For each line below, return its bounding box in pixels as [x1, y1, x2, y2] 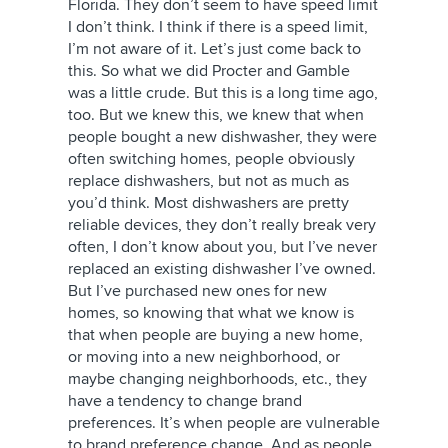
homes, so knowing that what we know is [68, 303, 354, 323]
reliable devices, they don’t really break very [68, 215, 376, 235]
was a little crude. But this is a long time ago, [68, 83, 378, 103]
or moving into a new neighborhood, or [68, 347, 340, 367]
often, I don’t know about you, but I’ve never [68, 237, 377, 257]
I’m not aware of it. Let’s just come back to [68, 39, 361, 59]
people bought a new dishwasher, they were [68, 127, 377, 147]
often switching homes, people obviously [68, 149, 355, 169]
